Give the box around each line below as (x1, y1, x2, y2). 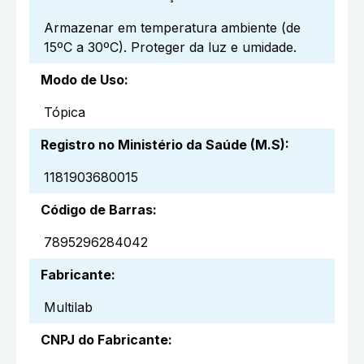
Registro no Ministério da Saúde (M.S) (41, 136, 285, 153)
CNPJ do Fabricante (41, 331, 168, 348)
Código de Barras (41, 201, 153, 218)
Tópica (44, 103, 85, 120)
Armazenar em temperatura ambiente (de (44, 19, 301, 36)
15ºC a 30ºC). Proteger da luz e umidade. (44, 38, 297, 55)
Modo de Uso (41, 71, 124, 88)
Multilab (44, 298, 93, 315)
